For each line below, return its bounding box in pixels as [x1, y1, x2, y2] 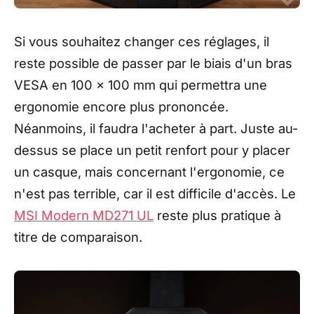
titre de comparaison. [14, 229, 142, 245]
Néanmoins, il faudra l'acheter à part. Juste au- [14, 121, 298, 137]
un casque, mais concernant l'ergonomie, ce [14, 164, 285, 180]
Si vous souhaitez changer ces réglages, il [14, 34, 269, 50]
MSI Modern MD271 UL [14, 207, 153, 224]
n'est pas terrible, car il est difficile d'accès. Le [14, 186, 296, 202]
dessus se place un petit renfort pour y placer [14, 142, 290, 158]
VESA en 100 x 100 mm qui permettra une [14, 77, 267, 93]
